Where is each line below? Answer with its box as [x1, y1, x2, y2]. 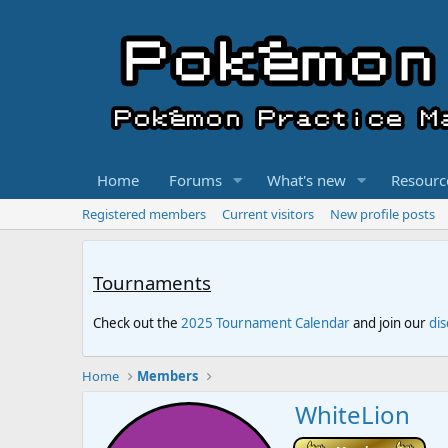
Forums [169, 170, 222, 190]
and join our [350, 314, 429, 333]
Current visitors [222, 205, 314, 223]
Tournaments [93, 269, 211, 295]
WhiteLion [295, 398, 410, 432]
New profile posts [330, 205, 435, 223]
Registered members [82, 205, 206, 223]
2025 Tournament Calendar [181, 314, 350, 333]
